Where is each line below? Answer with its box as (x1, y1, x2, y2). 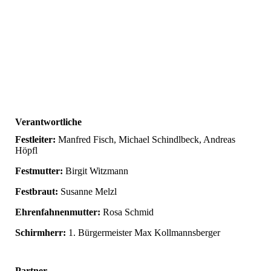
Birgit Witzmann (63, 166, 128, 177)
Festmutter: (15, 166, 63, 177)
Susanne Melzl (58, 186, 117, 197)
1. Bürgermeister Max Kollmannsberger (68, 227, 220, 238)
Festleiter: (15, 134, 56, 145)
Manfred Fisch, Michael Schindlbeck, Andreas (56, 134, 235, 145)
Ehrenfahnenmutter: (15, 207, 100, 218)
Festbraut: (15, 186, 58, 197)
